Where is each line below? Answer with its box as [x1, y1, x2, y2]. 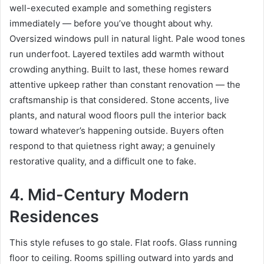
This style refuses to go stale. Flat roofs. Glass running [9, 237, 237, 249]
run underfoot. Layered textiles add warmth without [9, 48, 224, 60]
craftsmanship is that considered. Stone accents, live [9, 94, 229, 105]
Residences [9, 206, 99, 226]
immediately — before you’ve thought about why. [9, 17, 213, 29]
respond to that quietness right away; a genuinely [9, 140, 215, 151]
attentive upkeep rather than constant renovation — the [9, 78, 240, 90]
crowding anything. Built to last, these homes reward [9, 63, 229, 75]
